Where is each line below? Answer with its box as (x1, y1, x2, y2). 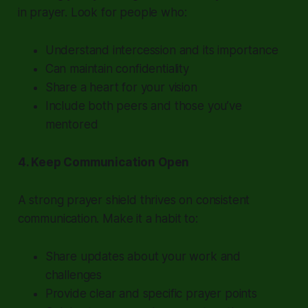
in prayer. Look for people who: (17, 5, 187, 19)
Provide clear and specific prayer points (45, 286, 257, 300)
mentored (45, 117, 98, 131)
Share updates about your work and (45, 249, 241, 263)
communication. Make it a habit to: (17, 211, 198, 225)
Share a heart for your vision (45, 80, 197, 94)
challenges (45, 267, 102, 282)
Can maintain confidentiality (45, 61, 189, 76)
